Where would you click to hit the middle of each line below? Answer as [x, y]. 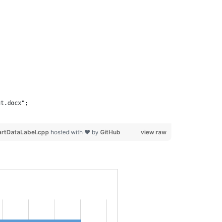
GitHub [110, 132]
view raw [153, 132]
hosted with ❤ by [75, 132]
